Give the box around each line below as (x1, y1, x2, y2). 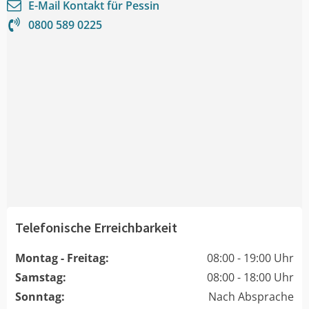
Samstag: (15, 269, 66, 285)
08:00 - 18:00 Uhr (207, 269, 294, 285)
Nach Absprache (208, 288, 294, 304)
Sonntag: (15, 288, 65, 304)
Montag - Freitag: (15, 250, 109, 266)
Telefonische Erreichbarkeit (15, 218, 177, 236)
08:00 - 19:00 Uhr (207, 250, 294, 266)
